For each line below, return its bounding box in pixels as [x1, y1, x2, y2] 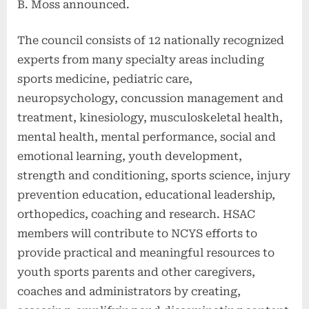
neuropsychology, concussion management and [17, 92, 283, 106]
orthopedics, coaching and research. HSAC [17, 208, 255, 221]
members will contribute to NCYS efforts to [17, 227, 257, 241]
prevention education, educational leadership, [17, 188, 275, 202]
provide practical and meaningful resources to [17, 246, 275, 260]
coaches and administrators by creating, [17, 285, 241, 299]
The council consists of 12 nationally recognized [17, 34, 284, 48]
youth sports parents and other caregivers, [17, 266, 255, 279]
